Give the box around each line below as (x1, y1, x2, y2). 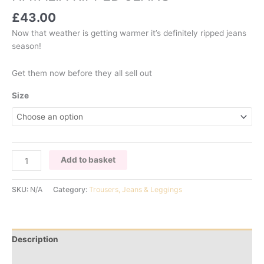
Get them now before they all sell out (12, 68, 152, 78)
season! (12, 41, 41, 51)
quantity (11, 190, 42, 200)
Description (12, 234, 58, 244)
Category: (53, 185, 89, 194)
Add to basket (61, 155, 116, 165)
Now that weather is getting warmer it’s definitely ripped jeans (12, 28, 246, 38)
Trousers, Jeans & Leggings (89, 185, 182, 194)
